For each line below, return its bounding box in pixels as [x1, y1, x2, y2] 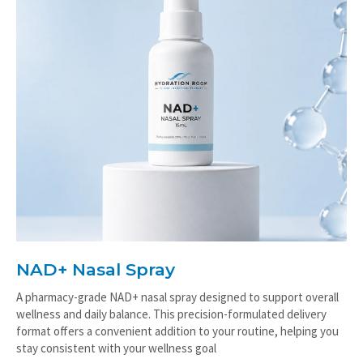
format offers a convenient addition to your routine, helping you [16, 340, 339, 357]
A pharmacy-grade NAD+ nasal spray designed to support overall [16, 306, 339, 322]
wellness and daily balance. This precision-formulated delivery [16, 323, 327, 340]
